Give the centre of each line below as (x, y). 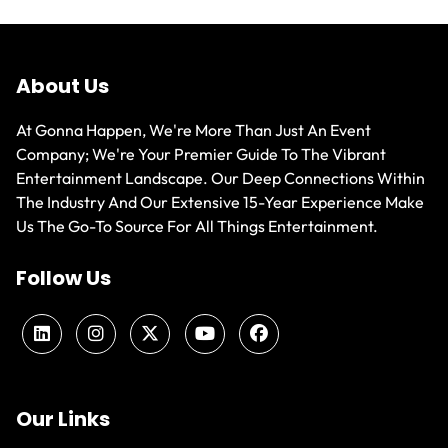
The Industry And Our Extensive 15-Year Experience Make (220, 202)
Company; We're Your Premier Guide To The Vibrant (201, 154)
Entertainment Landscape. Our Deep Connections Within (221, 178)
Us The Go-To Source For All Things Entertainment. (197, 226)
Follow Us (64, 278)
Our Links (63, 418)
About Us (63, 86)
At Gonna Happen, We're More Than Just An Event (194, 130)
